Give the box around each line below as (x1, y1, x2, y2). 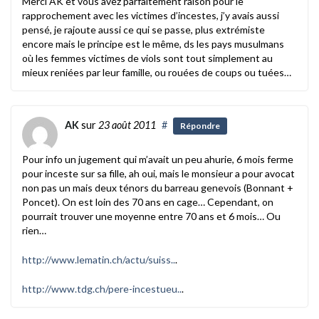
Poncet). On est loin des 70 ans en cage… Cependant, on (22, 195, 273, 208)
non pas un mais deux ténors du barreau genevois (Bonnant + (22, 181, 293, 194)
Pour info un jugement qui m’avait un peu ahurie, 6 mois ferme (22, 152, 293, 165)
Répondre (180, 120, 220, 132)
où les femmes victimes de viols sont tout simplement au (22, 51, 273, 64)
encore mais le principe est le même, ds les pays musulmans (22, 37, 284, 50)
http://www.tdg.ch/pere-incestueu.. (22, 282, 182, 295)
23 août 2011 (98, 118, 156, 131)
